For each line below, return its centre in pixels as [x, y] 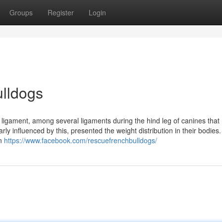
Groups [21, 12]
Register [61, 12]
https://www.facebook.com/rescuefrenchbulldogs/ [81, 140]
